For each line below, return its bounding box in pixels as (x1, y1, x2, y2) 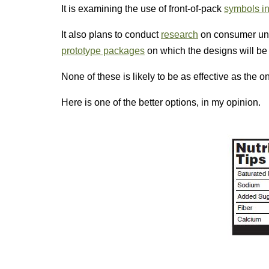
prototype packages (61, 46, 145, 56)
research (161, 29, 198, 40)
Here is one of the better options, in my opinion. (61, 97, 261, 107)
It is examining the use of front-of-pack (61, 4, 224, 14)
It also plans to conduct (61, 29, 161, 40)
